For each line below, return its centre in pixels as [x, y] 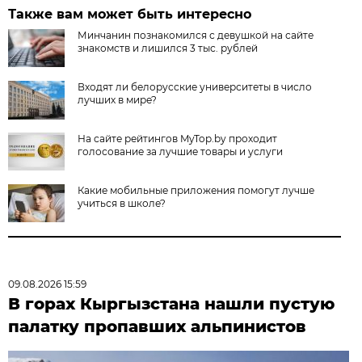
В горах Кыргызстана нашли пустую [172, 303]
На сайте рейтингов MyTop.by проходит [178, 138]
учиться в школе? [122, 203]
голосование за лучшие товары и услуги [181, 151]
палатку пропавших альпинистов [158, 326]
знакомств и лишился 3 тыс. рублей [168, 48]
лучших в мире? [118, 99]
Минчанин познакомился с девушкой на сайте [196, 35]
